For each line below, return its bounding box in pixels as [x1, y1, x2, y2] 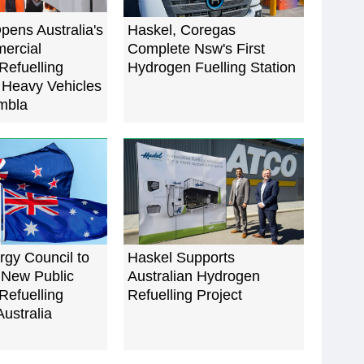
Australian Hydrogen [128, 268, 260, 285]
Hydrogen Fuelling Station [128, 59, 296, 76]
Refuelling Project [128, 287, 242, 304]
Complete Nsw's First [128, 41, 265, 58]
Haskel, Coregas [128, 22, 236, 39]
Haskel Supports [128, 249, 235, 266]
